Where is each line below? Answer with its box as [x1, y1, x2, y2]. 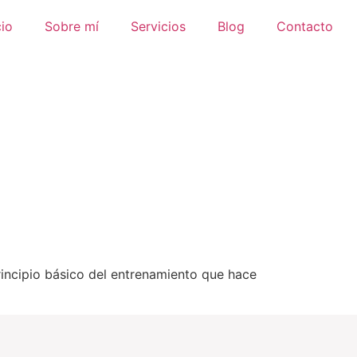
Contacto [277, 18, 333, 34]
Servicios [131, 18, 186, 34]
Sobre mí [45, 18, 99, 34]
